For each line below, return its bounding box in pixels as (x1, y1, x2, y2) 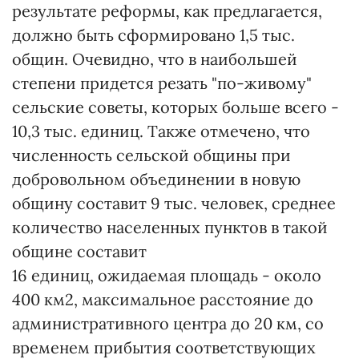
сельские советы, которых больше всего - (12, 97, 339, 117)
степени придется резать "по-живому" (12, 73, 312, 93)
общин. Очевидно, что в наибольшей (12, 49, 297, 69)
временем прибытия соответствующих (12, 337, 316, 357)
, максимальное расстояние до (74, 289, 313, 309)
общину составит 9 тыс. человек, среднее (12, 193, 336, 213)
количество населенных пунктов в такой (12, 217, 328, 237)
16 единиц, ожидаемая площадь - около (12, 265, 321, 285)
